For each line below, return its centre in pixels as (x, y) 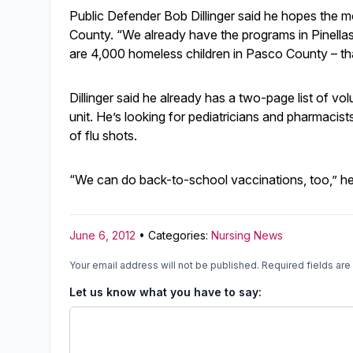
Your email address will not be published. (164, 265)
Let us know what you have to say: (165, 292)
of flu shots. (103, 136)
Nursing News (247, 235)
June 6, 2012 (102, 235)
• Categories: (173, 235)
